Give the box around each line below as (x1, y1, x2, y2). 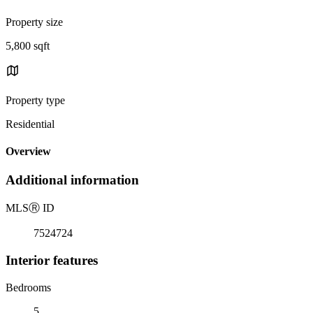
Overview (6, 145, 51, 158)
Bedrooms (6, 281, 51, 293)
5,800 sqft (6, 39, 50, 52)
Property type (6, 94, 65, 106)
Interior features (6, 252, 98, 268)
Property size (6, 15, 63, 28)
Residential (6, 117, 54, 130)
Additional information (6, 173, 139, 188)
